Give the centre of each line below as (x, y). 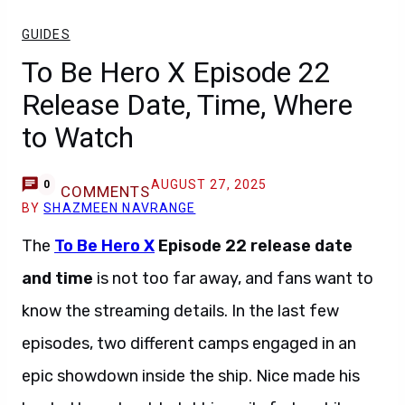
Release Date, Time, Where (187, 105)
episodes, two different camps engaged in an (189, 344)
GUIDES (46, 34)
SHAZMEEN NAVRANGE (120, 208)
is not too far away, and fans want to (233, 278)
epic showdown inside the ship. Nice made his (191, 376)
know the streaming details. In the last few (180, 311)
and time (57, 278)
